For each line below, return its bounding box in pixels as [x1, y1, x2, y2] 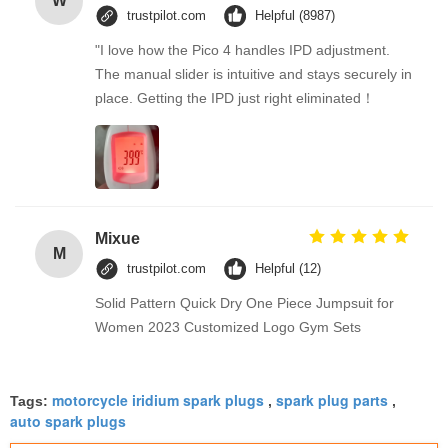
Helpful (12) [255, 260, 321, 276]
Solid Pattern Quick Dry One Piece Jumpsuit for [95, 294, 394, 311]
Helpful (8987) [255, 7, 335, 23]
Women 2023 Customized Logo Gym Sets [95, 318, 361, 335]
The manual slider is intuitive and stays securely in [95, 65, 412, 82]
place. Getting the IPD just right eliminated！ [95, 89, 375, 106]
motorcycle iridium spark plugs [52, 389, 264, 410]
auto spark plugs [10, 410, 126, 431]
